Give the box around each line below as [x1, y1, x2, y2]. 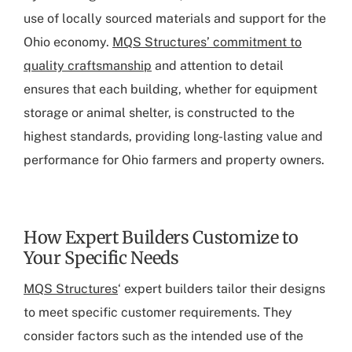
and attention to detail [152, 57, 284, 73]
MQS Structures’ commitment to [112, 34, 302, 49]
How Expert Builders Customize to [24, 227, 299, 249]
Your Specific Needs [24, 247, 179, 269]
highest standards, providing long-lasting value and [24, 128, 323, 144]
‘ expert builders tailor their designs [118, 281, 325, 297]
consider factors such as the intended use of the [24, 328, 303, 344]
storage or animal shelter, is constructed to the [24, 104, 295, 120]
